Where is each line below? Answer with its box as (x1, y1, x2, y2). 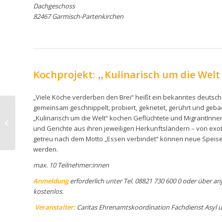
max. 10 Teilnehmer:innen (33, 160, 109, 169)
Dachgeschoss (33, 1, 75, 11)
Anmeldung (33, 176, 68, 185)
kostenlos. (33, 186, 63, 196)
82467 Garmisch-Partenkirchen (33, 12, 123, 21)
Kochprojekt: (33, 68, 98, 82)
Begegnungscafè (17, 128, 68, 137)
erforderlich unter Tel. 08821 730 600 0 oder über (68, 176, 213, 185)
